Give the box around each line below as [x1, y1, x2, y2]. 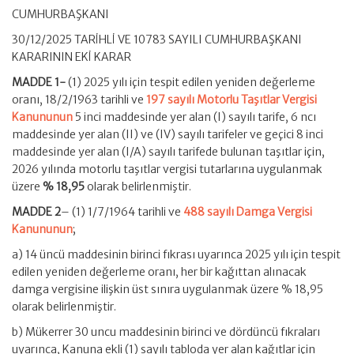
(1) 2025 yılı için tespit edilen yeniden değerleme [66, 75, 315, 89]
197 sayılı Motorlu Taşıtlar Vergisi [146, 92, 317, 107]
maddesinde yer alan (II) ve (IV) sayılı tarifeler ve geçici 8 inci [12, 127, 323, 141]
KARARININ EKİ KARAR [12, 50, 131, 64]
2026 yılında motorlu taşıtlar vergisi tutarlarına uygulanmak [12, 162, 322, 176]
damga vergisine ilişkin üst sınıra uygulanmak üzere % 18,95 [12, 282, 323, 296]
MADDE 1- [12, 75, 66, 89]
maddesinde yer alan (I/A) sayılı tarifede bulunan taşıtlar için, [12, 145, 325, 159]
